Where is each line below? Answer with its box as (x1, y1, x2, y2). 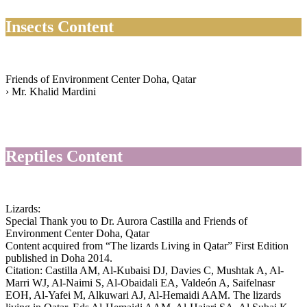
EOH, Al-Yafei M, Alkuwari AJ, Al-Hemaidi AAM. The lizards (5, 289, 281, 302)
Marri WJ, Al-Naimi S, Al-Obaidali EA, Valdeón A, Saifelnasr (5, 277, 275, 289)
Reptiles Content (5, 147, 123, 166)
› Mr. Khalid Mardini (5, 86, 96, 98)
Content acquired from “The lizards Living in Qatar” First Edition (5, 240, 288, 252)
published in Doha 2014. (5, 252, 112, 265)
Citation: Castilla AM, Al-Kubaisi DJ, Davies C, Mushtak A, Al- (5, 265, 284, 277)
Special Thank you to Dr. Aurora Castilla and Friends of (5, 215, 247, 228)
